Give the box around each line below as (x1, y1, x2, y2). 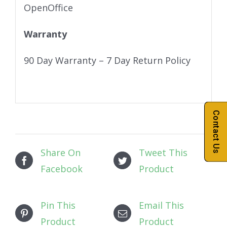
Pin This (41, 199, 75, 211)
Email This (139, 199, 184, 211)
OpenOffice (23, 2, 73, 14)
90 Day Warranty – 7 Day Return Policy (23, 54, 191, 67)
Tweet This (139, 146, 187, 159)
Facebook (41, 162, 83, 175)
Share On (41, 146, 81, 159)
